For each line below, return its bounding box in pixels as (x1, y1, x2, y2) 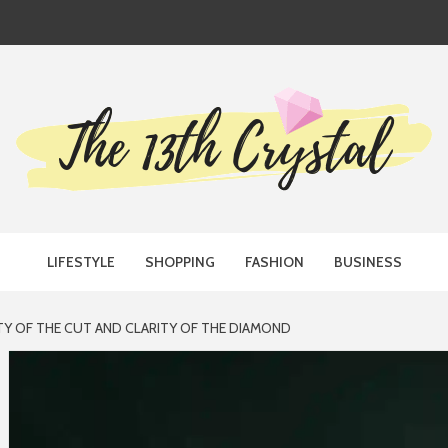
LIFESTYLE (46, 253, 115, 271)
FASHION (244, 253, 304, 271)
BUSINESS (333, 253, 402, 271)
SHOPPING (144, 253, 215, 271)
